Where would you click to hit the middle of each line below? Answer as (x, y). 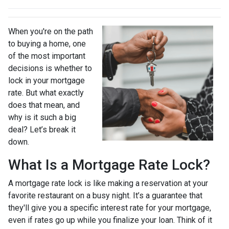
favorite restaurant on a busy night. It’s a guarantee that (105, 196)
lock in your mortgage (47, 81)
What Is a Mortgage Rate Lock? (109, 165)
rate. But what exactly (46, 93)
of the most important (47, 56)
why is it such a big (42, 117)
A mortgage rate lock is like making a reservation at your (108, 183)
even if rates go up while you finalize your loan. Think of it (110, 220)
